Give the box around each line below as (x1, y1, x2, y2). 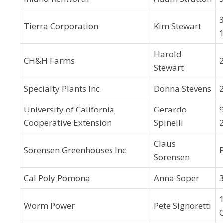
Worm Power (24, 200, 75, 211)
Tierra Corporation (24, 20, 98, 32)
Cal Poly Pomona (24, 172, 90, 184)
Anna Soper (154, 172, 199, 184)
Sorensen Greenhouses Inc (24, 144, 126, 156)
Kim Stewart (154, 20, 201, 32)
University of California (24, 104, 114, 115)
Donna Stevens (154, 83, 211, 94)
